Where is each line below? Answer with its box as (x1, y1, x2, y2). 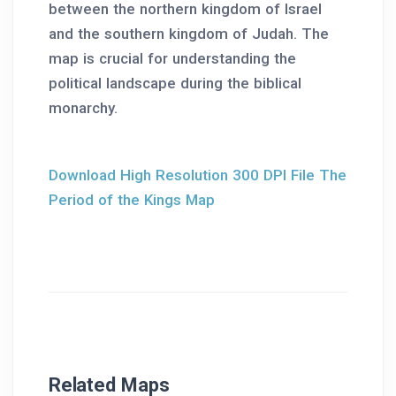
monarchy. (49, 99, 118, 118)
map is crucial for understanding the (49, 49, 296, 68)
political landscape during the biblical (49, 74, 301, 93)
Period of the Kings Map (49, 191, 215, 209)
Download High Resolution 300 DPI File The (49, 166, 346, 185)
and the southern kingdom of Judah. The (49, 25, 329, 43)
